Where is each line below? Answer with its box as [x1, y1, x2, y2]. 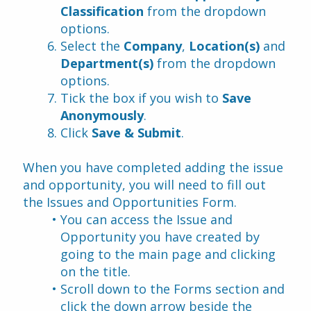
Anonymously [60, 107, 144, 124]
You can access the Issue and [60, 211, 233, 228]
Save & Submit [92, 124, 181, 141]
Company [124, 37, 182, 54]
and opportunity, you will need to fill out [23, 176, 266, 193]
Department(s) [60, 55, 153, 72]
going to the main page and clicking [60, 246, 276, 262]
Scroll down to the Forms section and [60, 280, 285, 297]
